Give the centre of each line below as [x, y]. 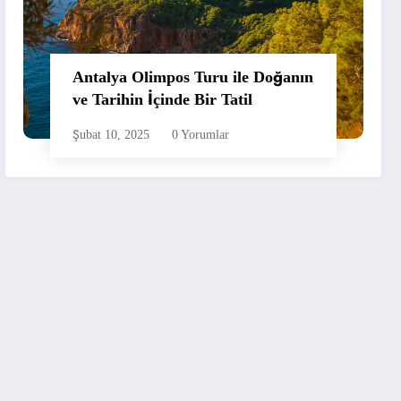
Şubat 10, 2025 [111, 134]
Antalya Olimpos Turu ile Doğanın [193, 77]
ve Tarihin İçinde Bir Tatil [163, 99]
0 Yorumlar [201, 134]
